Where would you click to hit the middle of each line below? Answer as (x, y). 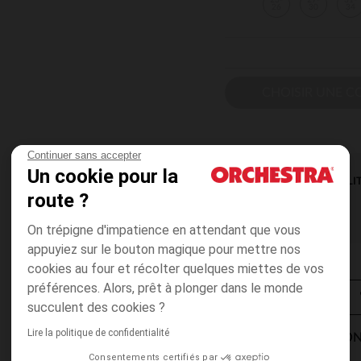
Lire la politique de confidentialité (98, 333)
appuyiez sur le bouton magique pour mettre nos (164, 249)
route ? (58, 201)
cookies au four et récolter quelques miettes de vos (176, 269)
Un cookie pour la (103, 176)
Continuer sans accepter (84, 155)
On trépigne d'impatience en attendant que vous (164, 230)
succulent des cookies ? (96, 307)
